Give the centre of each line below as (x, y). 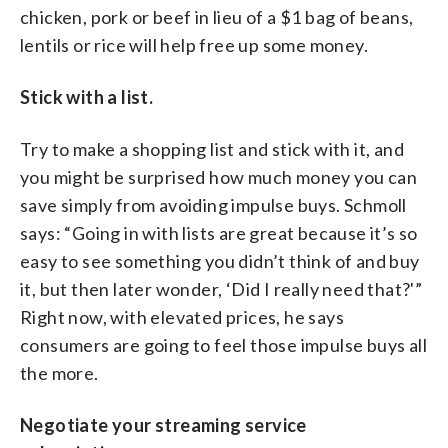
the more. (59, 372)
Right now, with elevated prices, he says (182, 316)
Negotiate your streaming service (163, 424)
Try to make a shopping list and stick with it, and (212, 148)
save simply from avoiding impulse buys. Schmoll (213, 204)
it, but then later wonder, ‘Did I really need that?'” (221, 288)
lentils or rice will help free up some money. (194, 44)
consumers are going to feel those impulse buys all (223, 344)
